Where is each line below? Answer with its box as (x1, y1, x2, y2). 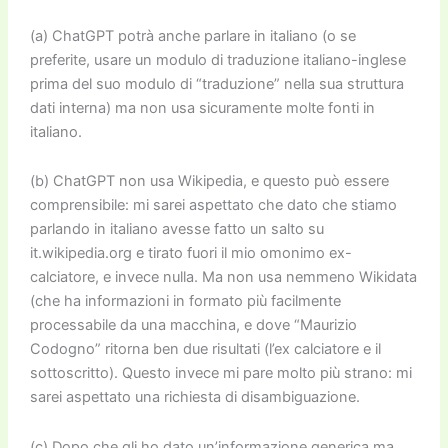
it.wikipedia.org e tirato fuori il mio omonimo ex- (29, 244, 352, 263)
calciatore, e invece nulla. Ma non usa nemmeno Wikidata (29, 268, 417, 287)
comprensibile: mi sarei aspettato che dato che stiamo (29, 196, 397, 215)
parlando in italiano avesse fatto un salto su (29, 220, 324, 239)
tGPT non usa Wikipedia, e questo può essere (80, 172, 389, 191)
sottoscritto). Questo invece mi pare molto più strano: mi (29, 364, 412, 383)
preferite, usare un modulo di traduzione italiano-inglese (29, 50, 406, 69)
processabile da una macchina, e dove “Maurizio (29, 316, 357, 335)
